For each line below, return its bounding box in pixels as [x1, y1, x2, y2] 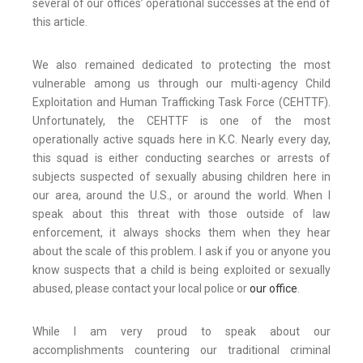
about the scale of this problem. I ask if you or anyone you [32, 245, 331, 258]
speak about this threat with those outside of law [32, 207, 331, 221]
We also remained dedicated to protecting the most [32, 58, 331, 72]
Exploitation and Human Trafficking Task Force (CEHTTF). [32, 96, 331, 109]
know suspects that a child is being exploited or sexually [32, 263, 331, 277]
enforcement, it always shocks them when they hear [32, 226, 331, 240]
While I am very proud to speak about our [32, 325, 331, 339]
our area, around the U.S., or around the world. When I [32, 189, 331, 203]
